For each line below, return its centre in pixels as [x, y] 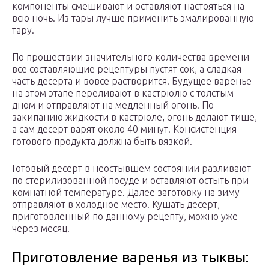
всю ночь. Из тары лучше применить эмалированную [133, 18]
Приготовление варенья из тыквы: [130, 258]
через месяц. [41, 228]
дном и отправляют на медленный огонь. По [113, 105]
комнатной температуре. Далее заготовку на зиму [126, 192]
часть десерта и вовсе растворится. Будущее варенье [132, 81]
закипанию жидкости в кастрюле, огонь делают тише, [134, 117]
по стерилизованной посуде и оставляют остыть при [130, 180]
